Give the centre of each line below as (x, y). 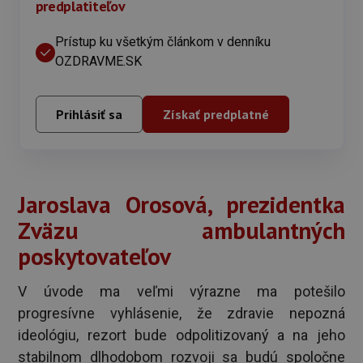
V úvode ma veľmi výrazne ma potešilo (181, 291)
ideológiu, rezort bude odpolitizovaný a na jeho (181, 335)
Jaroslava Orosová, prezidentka (181, 204)
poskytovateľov (94, 256)
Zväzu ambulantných (181, 230)
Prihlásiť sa (89, 115)
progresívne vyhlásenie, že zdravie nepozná (181, 313)
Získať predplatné (216, 115)
